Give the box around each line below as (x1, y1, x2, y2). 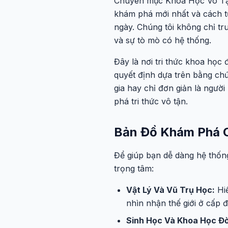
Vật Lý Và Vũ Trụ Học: (126, 185, 215, 195)
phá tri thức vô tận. (114, 96, 188, 106)
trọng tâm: (114, 163, 154, 174)
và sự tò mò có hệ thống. (114, 35, 211, 45)
